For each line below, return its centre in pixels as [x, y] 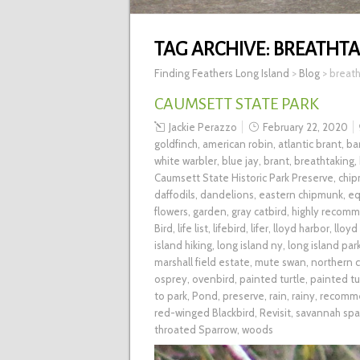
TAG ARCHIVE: [214, 49]
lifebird [229, 229]
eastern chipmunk [301, 195]
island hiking [183, 245]
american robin [238, 144]
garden [210, 212]
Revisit [275, 313]
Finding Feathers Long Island [222, 74]
